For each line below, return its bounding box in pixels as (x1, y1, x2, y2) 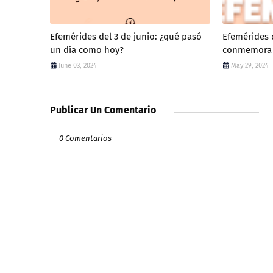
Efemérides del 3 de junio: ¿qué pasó (50, 30, 202, 42)
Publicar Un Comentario (50, 104, 156, 116)
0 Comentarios (59, 133, 112, 143)
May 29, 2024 (231, 61, 269, 69)
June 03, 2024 (58, 61, 97, 69)
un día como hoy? (50, 44, 124, 55)
